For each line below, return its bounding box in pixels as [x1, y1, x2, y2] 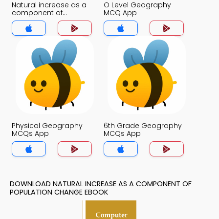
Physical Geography [12, 121, 83, 131]
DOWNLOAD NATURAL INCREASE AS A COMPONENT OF [10, 179, 192, 189]
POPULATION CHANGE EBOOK [10, 187, 108, 197]
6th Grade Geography [104, 121, 182, 131]
